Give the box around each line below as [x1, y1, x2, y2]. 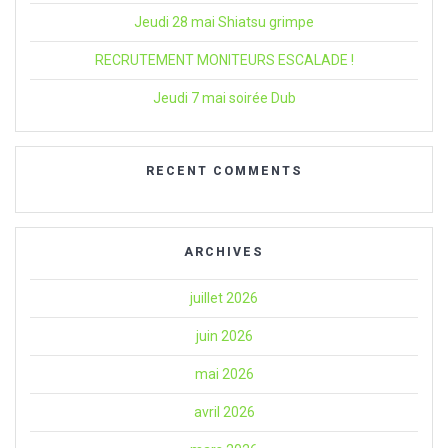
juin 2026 [195, 328, 253, 345]
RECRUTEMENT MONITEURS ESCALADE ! [94, 52, 354, 69]
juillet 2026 [190, 290, 258, 307]
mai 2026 [194, 366, 254, 383]
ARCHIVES [184, 245, 264, 260]
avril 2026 [193, 404, 255, 421]
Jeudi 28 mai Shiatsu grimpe [134, 14, 314, 31]
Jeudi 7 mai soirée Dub [152, 90, 296, 107]
